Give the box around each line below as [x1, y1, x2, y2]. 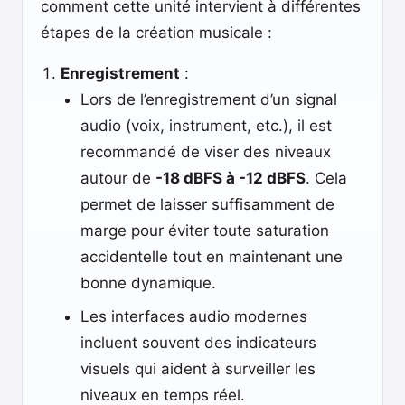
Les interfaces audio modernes [80, 307, 307, 325]
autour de [80, 169, 155, 187]
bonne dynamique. [80, 274, 216, 292]
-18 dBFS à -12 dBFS [155, 169, 306, 187]
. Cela [306, 169, 347, 187]
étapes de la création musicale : [41, 24, 272, 42]
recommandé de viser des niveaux [80, 143, 331, 161]
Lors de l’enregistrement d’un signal [80, 90, 337, 108]
